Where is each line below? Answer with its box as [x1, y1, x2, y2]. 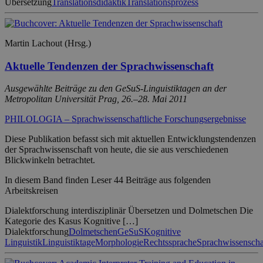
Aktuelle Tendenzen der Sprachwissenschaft [5, 59, 214, 72]
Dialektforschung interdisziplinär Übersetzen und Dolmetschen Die [5, 205, 253, 216]
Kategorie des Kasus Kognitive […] [5, 216, 138, 227]
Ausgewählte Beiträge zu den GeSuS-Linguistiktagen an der [5, 83, 227, 94]
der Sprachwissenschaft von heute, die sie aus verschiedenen [5, 144, 228, 155]
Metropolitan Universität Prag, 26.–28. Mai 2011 [5, 94, 187, 104]
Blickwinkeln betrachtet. [5, 155, 95, 166]
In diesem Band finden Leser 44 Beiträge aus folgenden [5, 175, 211, 186]
